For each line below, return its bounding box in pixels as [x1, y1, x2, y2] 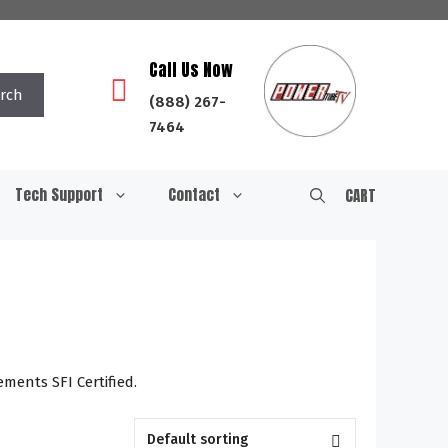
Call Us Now [149, 57, 234, 83]
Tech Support [15, 183, 103, 206]
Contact [168, 183, 220, 206]
